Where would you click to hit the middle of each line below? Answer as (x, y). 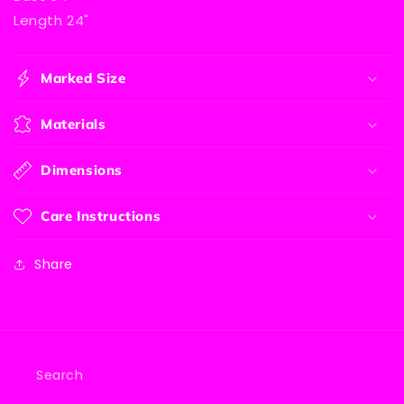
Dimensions (82, 170)
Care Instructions (101, 216)
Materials (73, 124)
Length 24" (51, 20)
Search (60, 375)
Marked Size (83, 78)
